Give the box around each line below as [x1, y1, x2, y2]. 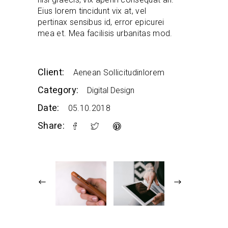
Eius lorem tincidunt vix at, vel [38, 6, 147, 16]
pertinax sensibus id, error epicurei [38, 17, 164, 27]
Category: [38, 83, 79, 97]
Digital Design [87, 85, 135, 95]
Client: [38, 66, 65, 79]
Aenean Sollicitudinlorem [73, 68, 165, 77]
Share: [38, 119, 65, 133]
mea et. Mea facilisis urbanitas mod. [38, 28, 173, 38]
